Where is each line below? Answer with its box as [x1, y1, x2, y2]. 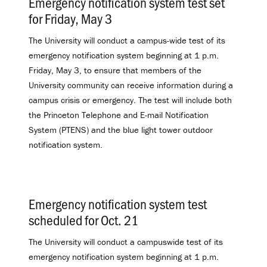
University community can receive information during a [29, 79, 233, 91]
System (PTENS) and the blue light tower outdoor [29, 123, 213, 135]
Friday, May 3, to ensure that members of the [29, 64, 201, 76]
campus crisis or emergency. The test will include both [29, 94, 232, 105]
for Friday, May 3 [29, 8, 112, 27]
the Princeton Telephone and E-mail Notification [29, 108, 209, 120]
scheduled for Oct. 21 [29, 210, 138, 229]
